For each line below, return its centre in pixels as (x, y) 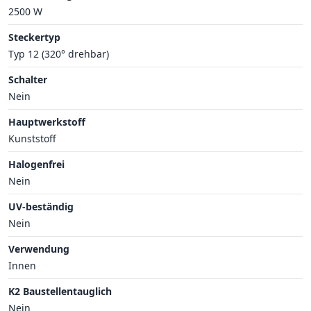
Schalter (28, 79)
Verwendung (39, 249)
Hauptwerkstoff (47, 121)
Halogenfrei (36, 164)
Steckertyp (34, 37)
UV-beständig (41, 206)
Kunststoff (32, 138)
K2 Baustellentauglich (60, 291)
